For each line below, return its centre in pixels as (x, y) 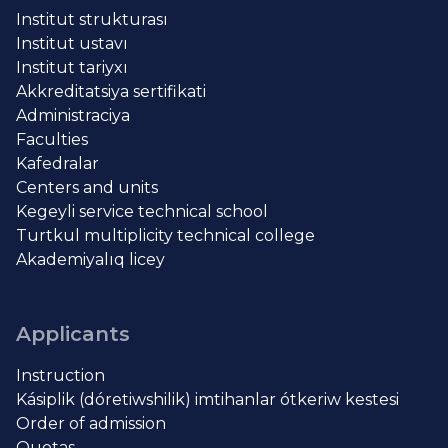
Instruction (60, 376)
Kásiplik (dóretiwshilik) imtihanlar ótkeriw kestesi (207, 400)
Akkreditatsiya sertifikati (111, 92)
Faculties (52, 140)
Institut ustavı (72, 44)
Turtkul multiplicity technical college (165, 236)
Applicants (73, 334)
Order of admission (91, 424)
